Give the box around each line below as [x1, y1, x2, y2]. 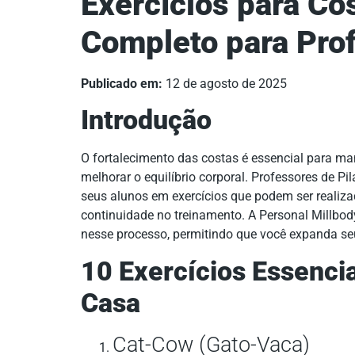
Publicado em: [81, 75, 162, 91]
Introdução [81, 105, 212, 136]
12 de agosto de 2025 [162, 75, 287, 91]
